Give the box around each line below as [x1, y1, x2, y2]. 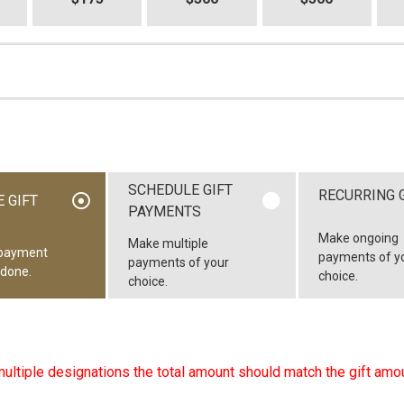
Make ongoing [318, 230, 399, 245]
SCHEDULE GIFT [128, 181, 234, 199]
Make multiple [128, 235, 209, 251]
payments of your [128, 254, 230, 270]
